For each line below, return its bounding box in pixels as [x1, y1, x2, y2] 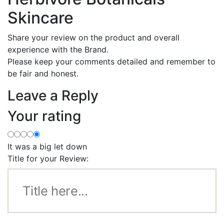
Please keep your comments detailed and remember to [7, 56, 215, 66]
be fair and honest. [7, 68, 78, 78]
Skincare [7, 7, 73, 27]
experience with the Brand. [7, 44, 108, 54]
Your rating [7, 107, 81, 124]
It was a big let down [7, 141, 87, 151]
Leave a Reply [7, 86, 98, 104]
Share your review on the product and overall [7, 32, 179, 42]
